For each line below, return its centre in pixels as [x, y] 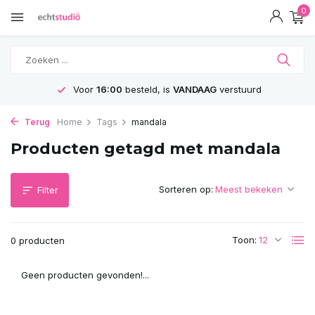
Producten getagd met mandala [146, 149]
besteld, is [147, 89]
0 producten [38, 240]
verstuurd [239, 89]
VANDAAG [194, 89]
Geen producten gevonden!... [85, 275]
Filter [48, 190]
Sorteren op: [186, 189]
